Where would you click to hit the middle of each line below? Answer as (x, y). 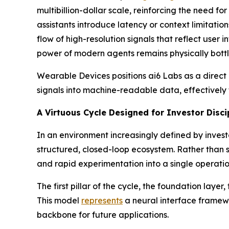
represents (102, 200)
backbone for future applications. (103, 215)
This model (59, 200)
